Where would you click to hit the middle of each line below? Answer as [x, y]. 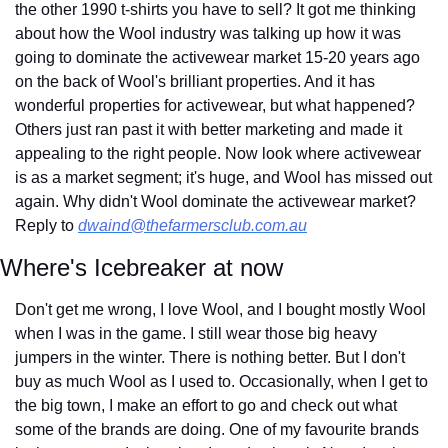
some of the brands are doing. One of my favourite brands [217, 429]
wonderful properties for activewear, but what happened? [215, 105]
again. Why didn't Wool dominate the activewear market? [215, 201]
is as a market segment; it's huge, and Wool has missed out [223, 177]
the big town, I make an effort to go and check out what [206, 405]
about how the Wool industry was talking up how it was [208, 33]
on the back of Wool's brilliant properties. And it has [195, 81]
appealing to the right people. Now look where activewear [218, 153]
